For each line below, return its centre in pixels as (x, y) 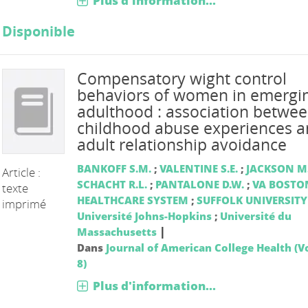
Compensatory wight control (181, 78)
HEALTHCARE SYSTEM (132, 200)
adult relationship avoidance (181, 144)
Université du (255, 216)
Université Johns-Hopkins (144, 216)
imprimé (24, 203)
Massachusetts (117, 231)
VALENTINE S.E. (198, 168)
